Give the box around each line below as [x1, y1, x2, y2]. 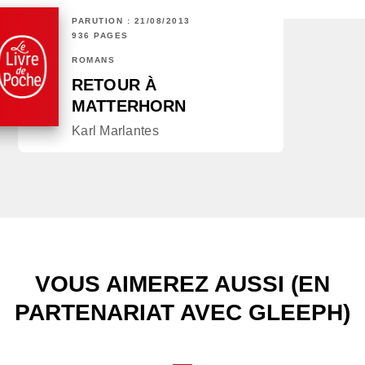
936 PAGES [72, 31, 129, 41]
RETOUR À [72, 76, 157, 95]
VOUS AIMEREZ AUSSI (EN [35, 271, 330, 297]
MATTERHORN [72, 97, 187, 116]
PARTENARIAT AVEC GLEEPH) [15, 300, 350, 326]
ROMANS [72, 55, 115, 65]
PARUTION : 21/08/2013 [72, 16, 191, 26]
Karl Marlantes [72, 124, 159, 139]
